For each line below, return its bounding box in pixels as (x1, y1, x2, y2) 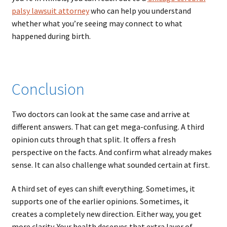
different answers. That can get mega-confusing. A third (11, 121, 204, 132)
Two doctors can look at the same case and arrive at (11, 108, 190, 119)
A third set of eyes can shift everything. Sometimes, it (11, 183, 195, 194)
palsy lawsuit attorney (11, 6, 89, 16)
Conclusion (11, 79, 85, 100)
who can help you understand (89, 6, 191, 16)
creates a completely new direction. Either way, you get (11, 209, 202, 219)
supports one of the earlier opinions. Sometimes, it (11, 196, 189, 207)
